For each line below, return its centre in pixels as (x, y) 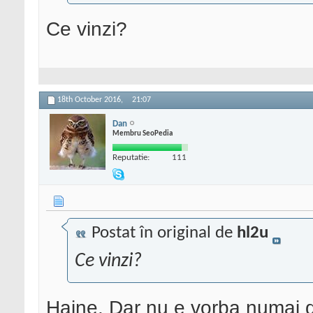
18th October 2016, (91, 100)
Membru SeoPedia (143, 133)
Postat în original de (162, 233)
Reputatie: (131, 157)
